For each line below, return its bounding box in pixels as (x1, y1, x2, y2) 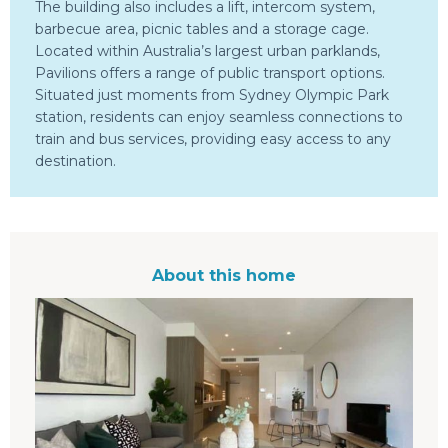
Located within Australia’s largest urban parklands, (35, 42, 380, 61)
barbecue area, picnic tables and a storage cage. (35, 20, 369, 39)
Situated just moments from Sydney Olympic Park (35, 86, 389, 105)
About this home (152, 266, 296, 286)
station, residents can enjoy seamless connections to (35, 108, 403, 127)
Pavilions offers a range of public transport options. (35, 64, 385, 83)
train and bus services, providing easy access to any (35, 130, 391, 149)
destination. (35, 152, 116, 171)
